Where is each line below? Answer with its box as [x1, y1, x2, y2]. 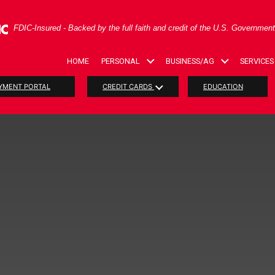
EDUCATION [203, 82, 243, 91]
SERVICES [240, 56, 274, 66]
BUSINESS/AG [166, 56, 214, 66]
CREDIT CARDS [103, 82, 154, 91]
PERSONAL [101, 56, 140, 66]
